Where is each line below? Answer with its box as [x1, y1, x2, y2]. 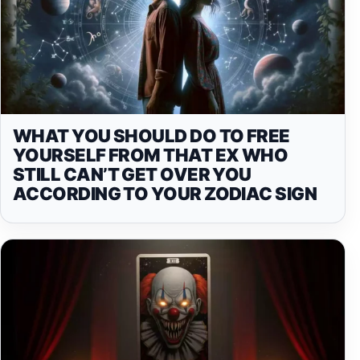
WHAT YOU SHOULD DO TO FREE [13, 125, 290, 146]
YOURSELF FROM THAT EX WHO [13, 144, 288, 166]
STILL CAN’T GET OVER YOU [13, 163, 252, 185]
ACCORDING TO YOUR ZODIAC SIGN [13, 182, 317, 204]
